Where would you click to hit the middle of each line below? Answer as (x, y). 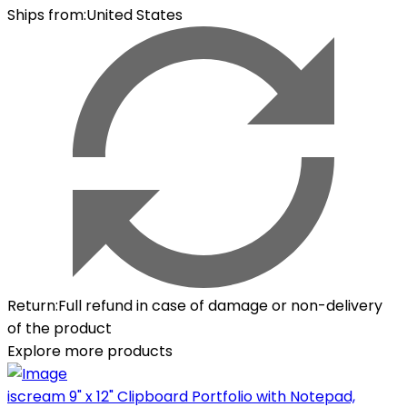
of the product (60, 328)
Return (31, 305)
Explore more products (90, 351)
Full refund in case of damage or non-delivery (220, 305)
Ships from (45, 15)
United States (134, 15)
